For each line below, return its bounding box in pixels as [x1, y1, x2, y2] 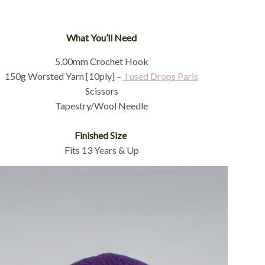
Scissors [85, 85, 118, 96]
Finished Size [75, 130, 127, 141]
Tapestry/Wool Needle [55, 100, 148, 111]
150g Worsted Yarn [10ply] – [5, 70, 123, 82]
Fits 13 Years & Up [64, 144, 139, 156]
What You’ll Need [66, 32, 137, 43]
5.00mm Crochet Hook [54, 56, 148, 67]
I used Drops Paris [123, 70, 198, 82]
